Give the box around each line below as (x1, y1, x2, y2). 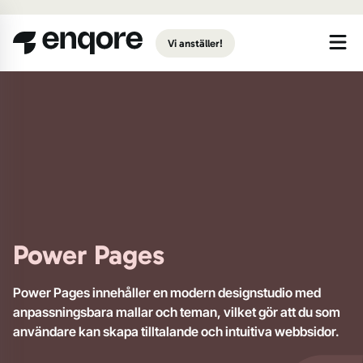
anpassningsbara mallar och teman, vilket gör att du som (13, 304, 340, 320)
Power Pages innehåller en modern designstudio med (13, 284, 321, 301)
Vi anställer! (168, 36, 223, 49)
